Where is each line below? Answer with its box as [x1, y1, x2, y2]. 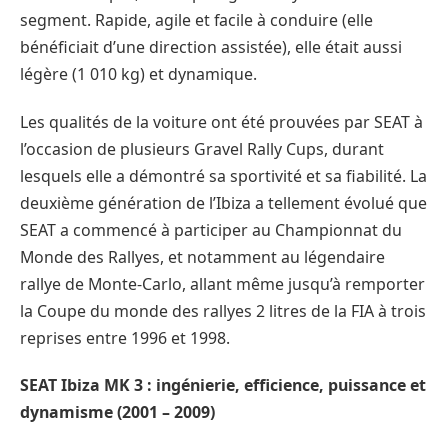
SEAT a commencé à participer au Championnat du [20, 218, 402, 241]
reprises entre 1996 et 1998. [20, 326, 230, 349]
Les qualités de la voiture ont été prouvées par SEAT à [20, 110, 423, 133]
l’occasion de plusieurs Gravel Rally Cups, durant [20, 137, 384, 160]
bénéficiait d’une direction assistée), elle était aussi [20, 35, 402, 58]
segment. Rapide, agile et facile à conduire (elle [20, 8, 373, 31]
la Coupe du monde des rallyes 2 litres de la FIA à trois [20, 299, 426, 322]
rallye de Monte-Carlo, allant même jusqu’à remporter [20, 272, 425, 295]
